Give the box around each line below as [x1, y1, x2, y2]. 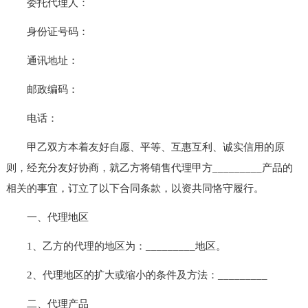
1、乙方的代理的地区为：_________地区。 [5, 240, 226, 252]
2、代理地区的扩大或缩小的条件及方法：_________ [5, 269, 267, 280]
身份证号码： [5, 25, 89, 37]
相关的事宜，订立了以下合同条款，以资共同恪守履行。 [5, 182, 264, 194]
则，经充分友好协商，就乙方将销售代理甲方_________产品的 [5, 162, 293, 173]
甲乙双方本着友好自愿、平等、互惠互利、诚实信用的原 [5, 141, 285, 153]
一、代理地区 [5, 211, 89, 223]
